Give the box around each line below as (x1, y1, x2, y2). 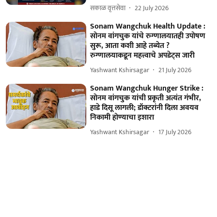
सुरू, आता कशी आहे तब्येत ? (90, 39, 170, 52)
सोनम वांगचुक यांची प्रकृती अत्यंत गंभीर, (90, 91, 201, 105)
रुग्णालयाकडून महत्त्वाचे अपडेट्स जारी (90, 48, 195, 62)
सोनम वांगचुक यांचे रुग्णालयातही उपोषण (90, 29, 206, 43)
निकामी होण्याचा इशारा (90, 110, 155, 124)
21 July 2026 (158, 64, 192, 76)
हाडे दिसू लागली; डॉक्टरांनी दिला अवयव (90, 101, 199, 114)
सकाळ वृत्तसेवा (90, 2, 126, 14)
